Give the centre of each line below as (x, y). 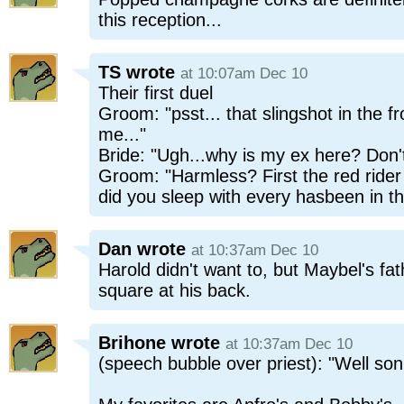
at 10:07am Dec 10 (244, 73)
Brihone (132, 343)
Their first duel (156, 93)
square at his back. (174, 290)
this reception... (160, 20)
